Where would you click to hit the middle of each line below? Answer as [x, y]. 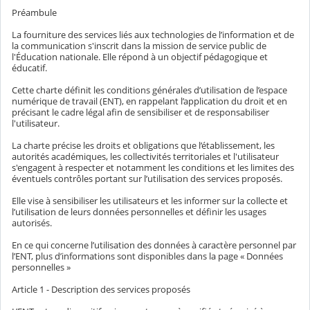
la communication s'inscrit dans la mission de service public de [139, 46]
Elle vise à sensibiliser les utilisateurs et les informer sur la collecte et [150, 201]
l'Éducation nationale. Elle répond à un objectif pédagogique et [140, 57]
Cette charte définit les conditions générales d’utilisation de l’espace [149, 90]
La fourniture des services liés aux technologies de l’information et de [153, 35]
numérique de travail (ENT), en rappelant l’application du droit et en [149, 101]
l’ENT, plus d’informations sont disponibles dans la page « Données [147, 256]
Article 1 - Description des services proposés [101, 290]
